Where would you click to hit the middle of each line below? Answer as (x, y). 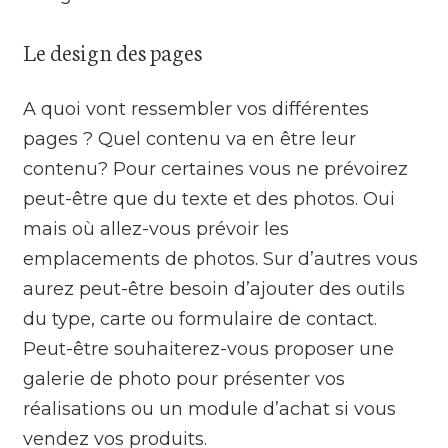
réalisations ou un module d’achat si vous (210, 408)
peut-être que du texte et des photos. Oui (209, 198)
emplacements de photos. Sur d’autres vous (221, 258)
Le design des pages (113, 50)
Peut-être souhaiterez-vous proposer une (209, 348)
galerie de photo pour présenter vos (184, 378)
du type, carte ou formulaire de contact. (200, 318)
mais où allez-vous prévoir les (156, 228)
